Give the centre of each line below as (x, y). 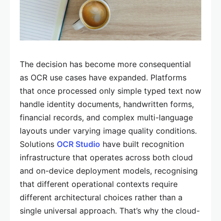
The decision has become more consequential (105, 64)
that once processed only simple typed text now (110, 91)
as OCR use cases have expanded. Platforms (103, 77)
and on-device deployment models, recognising (109, 170)
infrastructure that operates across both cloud (106, 157)
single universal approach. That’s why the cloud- (110, 210)
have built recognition (142, 144)
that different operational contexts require (99, 184)
